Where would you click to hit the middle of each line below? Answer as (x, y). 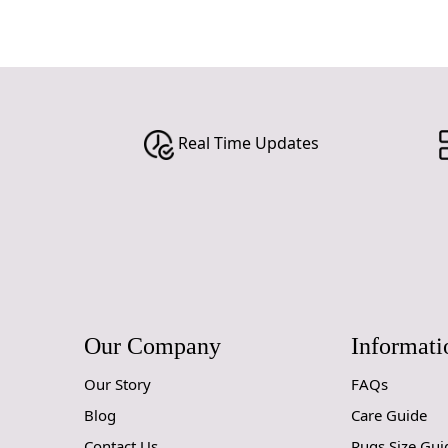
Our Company (152, 346)
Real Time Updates (248, 143)
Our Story (117, 383)
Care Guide (388, 414)
